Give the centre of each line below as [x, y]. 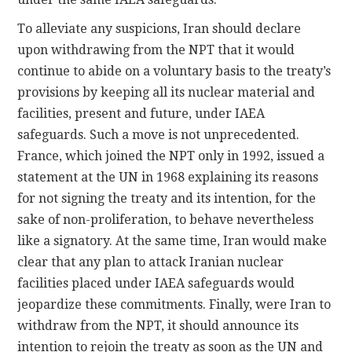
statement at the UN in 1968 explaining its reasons [168, 177]
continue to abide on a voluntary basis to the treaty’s [174, 71]
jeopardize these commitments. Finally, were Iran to [174, 304]
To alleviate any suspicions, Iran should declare [159, 28]
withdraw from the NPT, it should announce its [158, 325]
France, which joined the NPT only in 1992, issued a [171, 156]
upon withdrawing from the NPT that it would [156, 49]
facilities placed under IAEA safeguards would [156, 283]
